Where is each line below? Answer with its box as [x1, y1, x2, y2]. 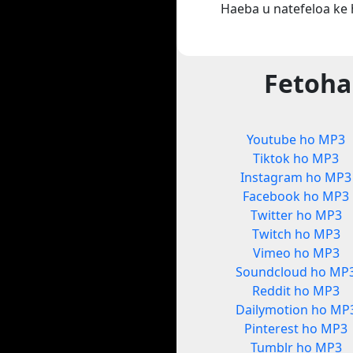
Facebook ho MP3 [243, 188, 350, 206]
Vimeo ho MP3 [252, 244, 340, 262]
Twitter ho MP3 [250, 206, 342, 225]
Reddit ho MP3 [252, 282, 340, 300]
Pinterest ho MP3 [244, 320, 348, 338]
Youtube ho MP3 [247, 131, 346, 149]
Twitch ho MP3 [251, 225, 340, 243]
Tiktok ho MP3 [253, 150, 340, 168]
